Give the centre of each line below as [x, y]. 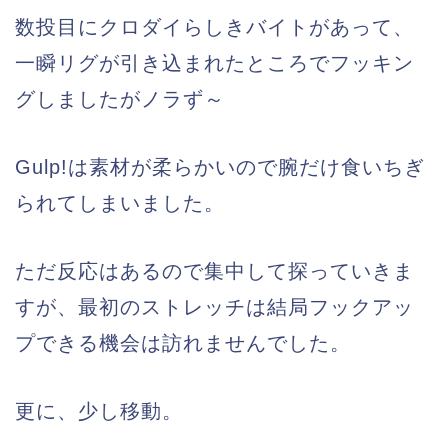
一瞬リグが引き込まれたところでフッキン [214, 62]
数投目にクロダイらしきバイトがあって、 [214, 26]
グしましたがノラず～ [120, 98]
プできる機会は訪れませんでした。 [183, 342]
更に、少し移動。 [99, 410]
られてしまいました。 [120, 202]
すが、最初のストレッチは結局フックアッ [214, 306]
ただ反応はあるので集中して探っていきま [214, 270]
